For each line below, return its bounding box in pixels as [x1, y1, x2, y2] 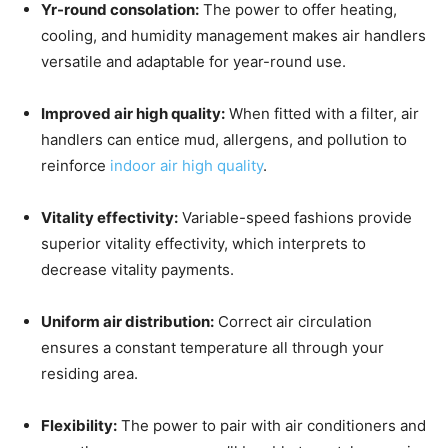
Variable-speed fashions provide [178, 207, 412, 227]
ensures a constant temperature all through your [41, 337, 384, 357]
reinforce [41, 155, 110, 175]
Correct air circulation [214, 311, 372, 331]
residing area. [41, 363, 138, 383]
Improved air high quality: [41, 103, 225, 123]
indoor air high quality [110, 155, 263, 175]
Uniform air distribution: [41, 311, 214, 331]
